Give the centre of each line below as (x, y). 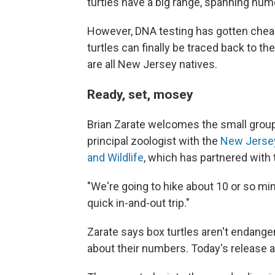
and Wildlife (115, 157)
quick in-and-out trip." (138, 203)
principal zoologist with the (154, 141)
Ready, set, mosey (140, 94)
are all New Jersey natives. (152, 64)
